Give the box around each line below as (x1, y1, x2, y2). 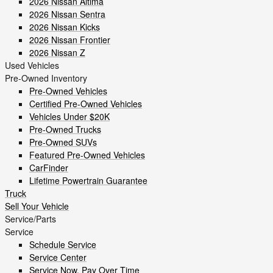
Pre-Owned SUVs (29, 136, 97, 148)
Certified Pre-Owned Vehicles (29, 97, 142, 110)
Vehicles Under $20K (29, 110, 110, 122)
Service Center (29, 251, 87, 263)
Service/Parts (5, 213, 56, 225)
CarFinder (29, 161, 68, 174)
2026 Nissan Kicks (29, 21, 100, 33)
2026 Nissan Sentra (29, 8, 105, 20)
